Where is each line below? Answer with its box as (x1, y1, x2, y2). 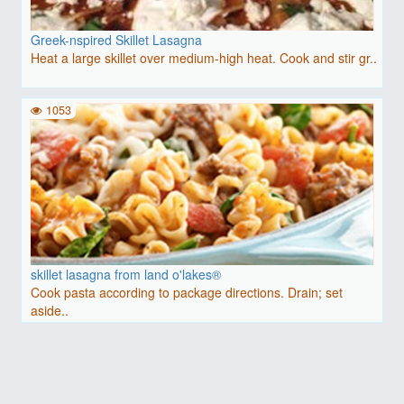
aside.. (31, 300, 69, 319)
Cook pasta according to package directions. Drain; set (31, 282, 344, 301)
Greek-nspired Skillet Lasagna (31, 30, 203, 49)
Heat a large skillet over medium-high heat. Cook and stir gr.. (31, 48, 378, 67)
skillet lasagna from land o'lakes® (31, 264, 222, 283)
